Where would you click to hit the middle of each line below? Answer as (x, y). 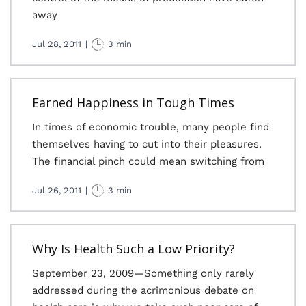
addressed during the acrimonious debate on (143, 290)
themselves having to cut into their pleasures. (147, 144)
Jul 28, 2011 (57, 44)
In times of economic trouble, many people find (151, 127)
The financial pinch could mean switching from (148, 161)
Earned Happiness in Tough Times (133, 102)
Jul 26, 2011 (57, 190)
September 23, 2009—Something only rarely (143, 273)
